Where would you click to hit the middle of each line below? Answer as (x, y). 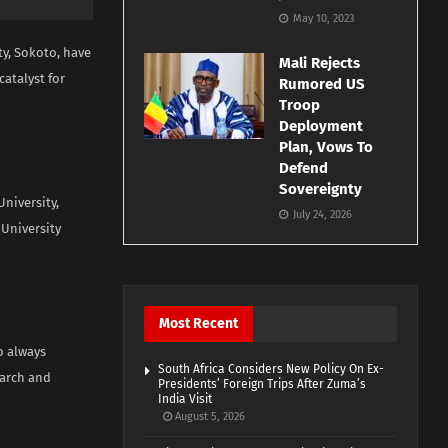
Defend (304, 168)
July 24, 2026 (321, 215)
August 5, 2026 (209, 417)
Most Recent (199, 324)
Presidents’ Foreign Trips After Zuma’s (262, 384)
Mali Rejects (320, 63)
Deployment (321, 126)
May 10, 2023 (322, 19)
